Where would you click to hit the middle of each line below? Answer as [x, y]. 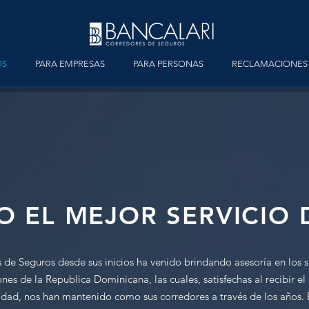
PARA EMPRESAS [70, 64]
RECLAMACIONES [269, 64]
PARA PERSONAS [168, 64]
